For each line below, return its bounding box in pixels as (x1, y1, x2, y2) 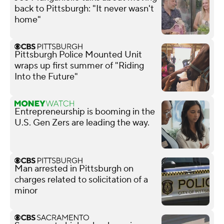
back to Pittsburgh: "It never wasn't (14, 2, 154, 14)
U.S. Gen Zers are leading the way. (14, 116, 149, 128)
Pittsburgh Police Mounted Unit (14, 48, 142, 60)
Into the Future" (14, 70, 78, 82)
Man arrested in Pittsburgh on (14, 162, 133, 174)
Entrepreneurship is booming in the (14, 105, 155, 117)
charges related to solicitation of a (14, 173, 148, 185)
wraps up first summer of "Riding (14, 59, 144, 71)
